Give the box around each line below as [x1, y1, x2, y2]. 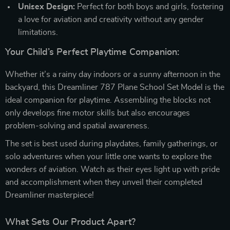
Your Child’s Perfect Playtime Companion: [5, 47, 179, 57]
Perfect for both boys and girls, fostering [75, 2, 223, 11]
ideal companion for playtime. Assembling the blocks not [5, 95, 210, 104]
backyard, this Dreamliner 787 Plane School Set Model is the [5, 83, 224, 91]
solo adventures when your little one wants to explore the [5, 152, 212, 161]
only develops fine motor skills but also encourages [5, 108, 190, 117]
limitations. [18, 28, 58, 36]
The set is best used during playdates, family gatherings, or [5, 139, 218, 148]
